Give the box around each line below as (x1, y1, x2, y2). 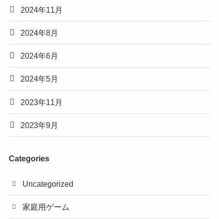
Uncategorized (22, 179, 74, 189)
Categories (8, 154, 49, 163)
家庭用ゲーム (22, 202, 70, 212)
